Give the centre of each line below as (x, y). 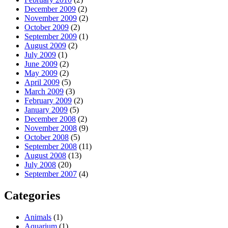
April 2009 (42, 82)
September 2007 (51, 174)
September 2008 (51, 147)
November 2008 (51, 128)
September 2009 (51, 37)
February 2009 (48, 101)
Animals (38, 217)
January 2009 (46, 110)
